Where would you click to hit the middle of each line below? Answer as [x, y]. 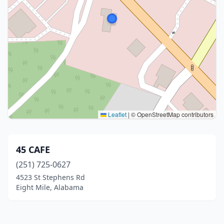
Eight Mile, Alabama [50, 187]
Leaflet [116, 114]
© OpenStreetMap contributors [171, 114]
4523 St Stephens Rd [50, 177]
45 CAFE [33, 149]
